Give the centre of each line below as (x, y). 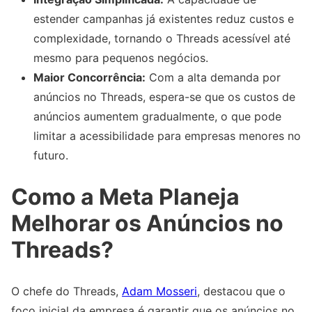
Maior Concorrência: (89, 78)
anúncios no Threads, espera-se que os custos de (164, 97)
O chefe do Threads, (67, 291)
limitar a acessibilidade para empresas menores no (167, 136)
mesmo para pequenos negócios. (121, 58)
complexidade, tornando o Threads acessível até (162, 39)
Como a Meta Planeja (125, 196)
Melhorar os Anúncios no (147, 223)
